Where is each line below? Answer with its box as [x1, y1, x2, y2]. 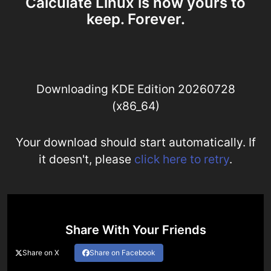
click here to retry [134, 151, 229, 166]
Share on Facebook [90, 247, 155, 257]
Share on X [22, 247, 59, 257]
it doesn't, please [39, 151, 134, 166]
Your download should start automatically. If [15, 134, 256, 149]
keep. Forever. [86, 10, 185, 28]
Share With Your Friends [65, 222, 206, 237]
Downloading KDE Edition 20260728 [36, 81, 235, 96]
